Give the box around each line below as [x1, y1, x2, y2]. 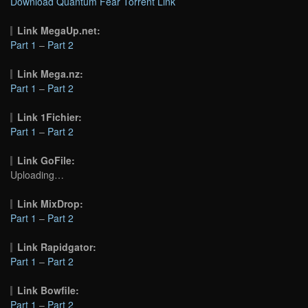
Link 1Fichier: [17, 110, 82, 124]
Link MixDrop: [17, 197, 84, 211]
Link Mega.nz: [17, 67, 84, 81]
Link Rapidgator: [17, 240, 97, 254]
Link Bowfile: [17, 283, 80, 298]
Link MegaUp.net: [17, 23, 101, 38]
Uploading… [10, 168, 64, 182]
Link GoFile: [17, 153, 76, 168]
